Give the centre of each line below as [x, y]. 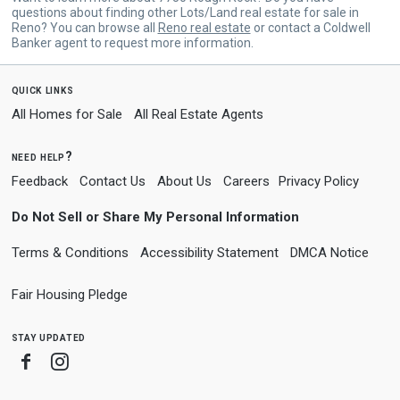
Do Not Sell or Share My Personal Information [155, 217]
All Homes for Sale [67, 114]
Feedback [39, 181]
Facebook [73, 360]
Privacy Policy [318, 181]
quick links [42, 89]
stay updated [48, 336]
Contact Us [112, 181]
